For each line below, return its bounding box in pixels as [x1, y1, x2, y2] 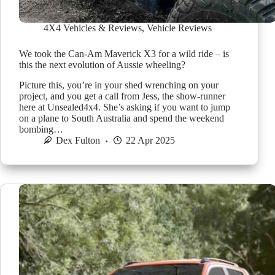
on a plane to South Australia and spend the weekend [19, 113, 224, 124]
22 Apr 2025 [126, 135, 175, 146]
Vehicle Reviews [147, 23, 212, 34]
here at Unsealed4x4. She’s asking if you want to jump [19, 102, 230, 113]
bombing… [19, 124, 63, 135]
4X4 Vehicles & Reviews [44, 23, 142, 34]
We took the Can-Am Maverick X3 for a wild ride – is [19, 48, 229, 60]
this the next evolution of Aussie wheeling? [19, 60, 185, 71]
